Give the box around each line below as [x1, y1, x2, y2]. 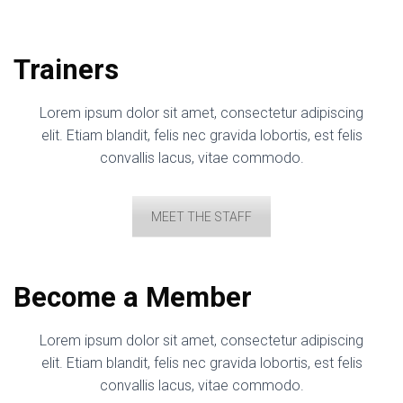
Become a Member [13, 280, 252, 314]
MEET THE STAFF [151, 210, 252, 224]
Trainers [13, 53, 119, 86]
